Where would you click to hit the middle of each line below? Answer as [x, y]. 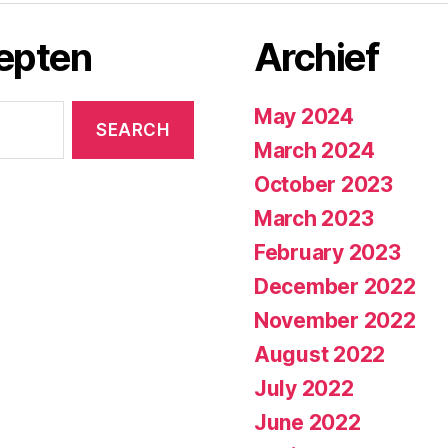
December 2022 [335, 286]
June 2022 [307, 422]
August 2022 [320, 354]
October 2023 [323, 184]
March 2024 [314, 150]
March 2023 [314, 218]
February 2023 [327, 252]
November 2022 [335, 320]
